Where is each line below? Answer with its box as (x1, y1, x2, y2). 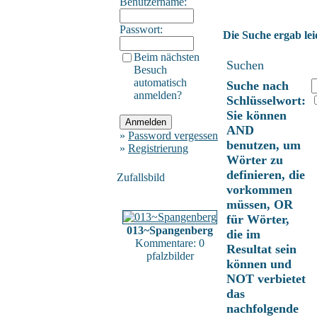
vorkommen (226, 182, 292, 197)
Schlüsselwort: (226, 93, 306, 108)
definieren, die (226, 167, 305, 182)
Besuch (134, 63, 167, 76)
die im (226, 226, 260, 241)
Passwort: (120, 23, 163, 35)
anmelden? (134, 88, 182, 101)
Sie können (226, 108, 287, 122)
